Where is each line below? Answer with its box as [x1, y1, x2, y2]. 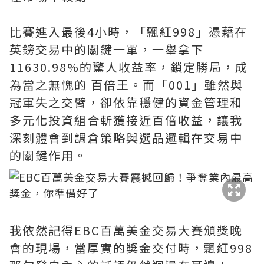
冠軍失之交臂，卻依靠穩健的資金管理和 [9, 94, 243, 111]
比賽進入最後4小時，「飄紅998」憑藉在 [9, 23, 247, 40]
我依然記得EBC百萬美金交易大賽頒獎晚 [9, 222, 243, 239]
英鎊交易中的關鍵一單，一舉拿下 [9, 41, 204, 58]
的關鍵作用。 [9, 147, 94, 164]
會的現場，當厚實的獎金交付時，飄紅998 [9, 239, 253, 256]
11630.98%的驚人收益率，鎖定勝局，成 [9, 58, 248, 75]
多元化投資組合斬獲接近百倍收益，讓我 [9, 111, 243, 128]
